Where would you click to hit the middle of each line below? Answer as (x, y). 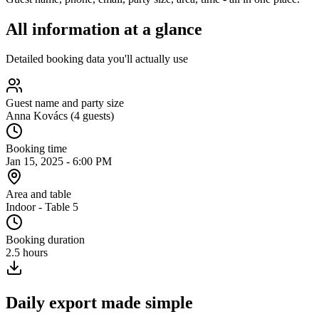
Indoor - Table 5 (42, 207)
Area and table (38, 194)
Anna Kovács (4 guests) (60, 116)
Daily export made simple (99, 303)
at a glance (163, 29)
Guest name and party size (65, 103)
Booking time (36, 149)
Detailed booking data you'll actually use (97, 59)
